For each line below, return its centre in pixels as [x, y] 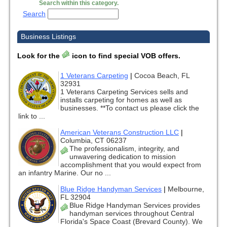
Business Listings [48, 37]
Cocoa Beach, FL [162, 76]
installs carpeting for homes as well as [121, 100]
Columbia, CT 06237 [93, 141]
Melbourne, [186, 189]
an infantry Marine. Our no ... [65, 173]
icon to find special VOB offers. [125, 56]
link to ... [32, 116]
